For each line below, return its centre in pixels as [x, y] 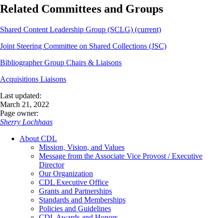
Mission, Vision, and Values [82, 147]
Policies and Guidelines [75, 208]
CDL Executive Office [74, 182]
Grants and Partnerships [75, 191]
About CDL [38, 138]
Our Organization [66, 173]
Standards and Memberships [82, 200]
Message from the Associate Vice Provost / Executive [121, 156]
